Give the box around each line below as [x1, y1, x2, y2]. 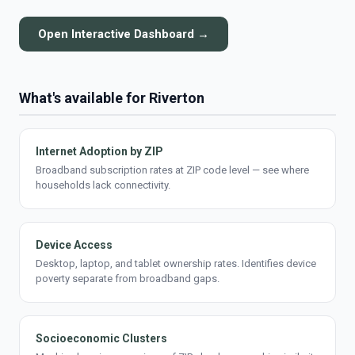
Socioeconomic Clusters [36, 332, 167, 345]
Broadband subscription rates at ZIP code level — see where [36, 164, 309, 176]
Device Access [36, 239, 113, 251]
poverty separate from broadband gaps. [36, 273, 219, 284]
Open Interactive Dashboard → [38, 27, 209, 41]
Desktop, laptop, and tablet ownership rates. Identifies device [36, 258, 316, 269]
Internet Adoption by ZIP [36, 145, 163, 158]
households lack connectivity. [36, 179, 170, 191]
